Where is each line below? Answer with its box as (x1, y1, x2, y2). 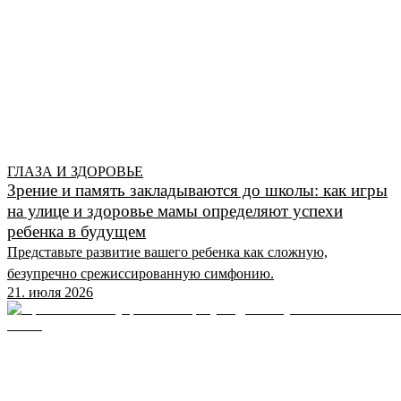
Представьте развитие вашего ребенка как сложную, (7, 243, 328, 260)
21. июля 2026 (7, 284, 93, 300)
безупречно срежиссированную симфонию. (7, 265, 274, 281)
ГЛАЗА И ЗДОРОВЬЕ (7, 163, 143, 179)
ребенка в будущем (7, 221, 146, 241)
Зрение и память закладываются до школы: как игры (7, 180, 388, 200)
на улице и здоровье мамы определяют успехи (7, 200, 343, 220)
